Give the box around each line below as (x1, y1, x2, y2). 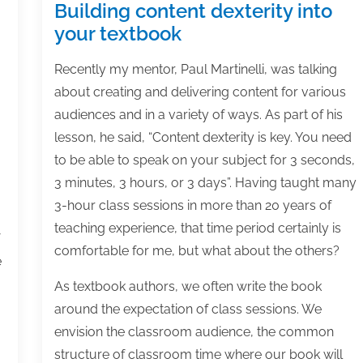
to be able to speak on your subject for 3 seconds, (53, 152, 355, 168)
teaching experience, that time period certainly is (53, 220, 341, 236)
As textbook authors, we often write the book (53, 278, 322, 294)
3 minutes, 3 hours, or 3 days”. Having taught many (53, 174, 357, 190)
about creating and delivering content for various (53, 83, 346, 100)
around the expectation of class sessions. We (53, 301, 322, 317)
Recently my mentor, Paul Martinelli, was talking (53, 61, 337, 77)
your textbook (53, 21, 181, 45)
